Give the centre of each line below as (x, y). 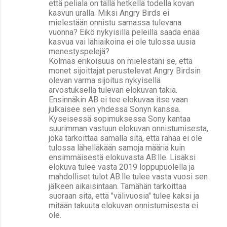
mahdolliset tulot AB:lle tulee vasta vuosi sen (128, 176)
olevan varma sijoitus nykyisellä (105, 80)
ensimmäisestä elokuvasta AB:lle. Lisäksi (122, 157)
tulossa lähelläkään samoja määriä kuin (117, 147)
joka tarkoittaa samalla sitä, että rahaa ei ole (125, 138)
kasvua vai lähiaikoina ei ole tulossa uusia (122, 42)
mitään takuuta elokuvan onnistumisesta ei (123, 205)
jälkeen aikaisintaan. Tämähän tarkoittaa (118, 186)
